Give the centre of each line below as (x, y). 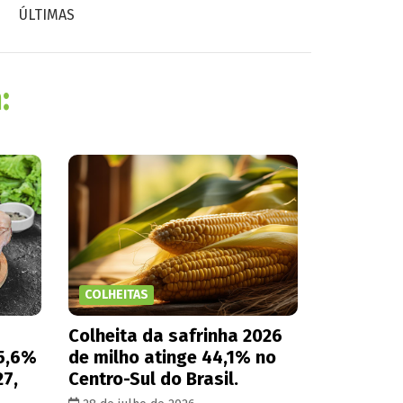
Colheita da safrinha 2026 (175, 335)
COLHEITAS (116, 294)
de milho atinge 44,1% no (172, 357)
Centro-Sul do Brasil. (153, 378)
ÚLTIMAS (47, 15)
